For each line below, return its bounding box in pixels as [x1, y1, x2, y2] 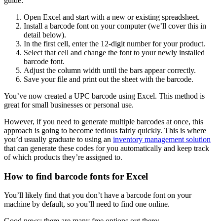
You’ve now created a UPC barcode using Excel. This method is [4, 92, 205, 100]
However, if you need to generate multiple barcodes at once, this [4, 117, 203, 126]
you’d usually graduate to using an [4, 135, 113, 144]
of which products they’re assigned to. [4, 153, 122, 161]
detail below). [24, 31, 66, 39]
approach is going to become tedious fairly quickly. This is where [4, 126, 206, 135]
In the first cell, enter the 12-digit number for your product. [24, 39, 205, 48]
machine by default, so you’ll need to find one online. [4, 200, 170, 209]
